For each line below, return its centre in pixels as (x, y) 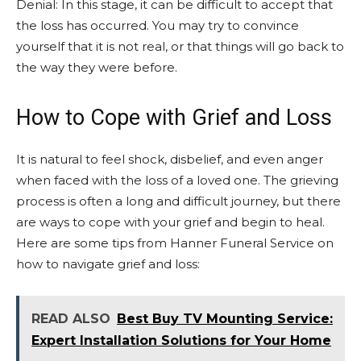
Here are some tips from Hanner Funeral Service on (175, 243)
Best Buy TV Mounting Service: (225, 319)
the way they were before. (97, 67)
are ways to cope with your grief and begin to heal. (170, 222)
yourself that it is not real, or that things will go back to (180, 46)
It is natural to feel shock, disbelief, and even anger (170, 159)
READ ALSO (71, 319)
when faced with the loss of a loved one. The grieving (177, 180)
